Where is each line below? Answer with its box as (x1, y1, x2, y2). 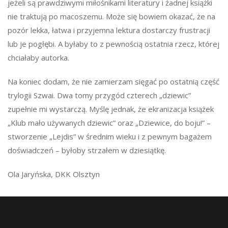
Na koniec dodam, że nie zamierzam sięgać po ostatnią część (8, 76, 219, 87)
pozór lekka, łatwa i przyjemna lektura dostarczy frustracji (8, 24, 210, 35)
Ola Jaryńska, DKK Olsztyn (8, 168, 100, 179)
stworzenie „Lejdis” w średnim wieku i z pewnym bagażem (8, 131, 212, 141)
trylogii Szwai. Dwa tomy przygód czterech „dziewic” (8, 90, 191, 100)
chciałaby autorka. (8, 52, 69, 63)
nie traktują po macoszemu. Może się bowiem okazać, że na (8, 11, 215, 21)
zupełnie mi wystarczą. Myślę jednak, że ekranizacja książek (8, 103, 214, 114)
